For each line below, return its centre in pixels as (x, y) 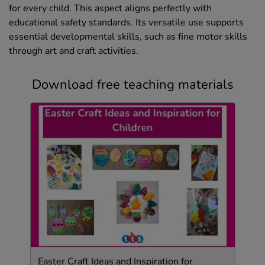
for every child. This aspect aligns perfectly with (110, 8)
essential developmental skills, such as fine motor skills (128, 36)
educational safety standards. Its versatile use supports (126, 22)
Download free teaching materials (132, 84)
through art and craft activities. (74, 51)
